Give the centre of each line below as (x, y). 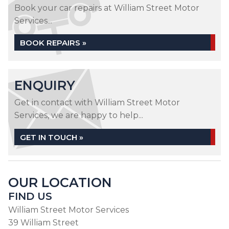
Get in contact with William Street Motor (97, 102)
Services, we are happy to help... (79, 115)
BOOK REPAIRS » (53, 43)
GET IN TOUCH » (52, 137)
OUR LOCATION (60, 182)
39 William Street (43, 223)
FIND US (30, 196)
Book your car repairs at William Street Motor (107, 8)
